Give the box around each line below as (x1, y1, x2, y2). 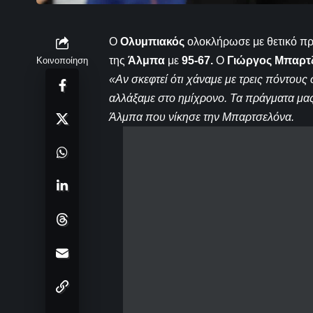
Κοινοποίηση (36, 55, 88, 66)
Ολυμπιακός (120, 36, 184, 48)
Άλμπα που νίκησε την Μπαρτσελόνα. (109, 111, 294, 124)
